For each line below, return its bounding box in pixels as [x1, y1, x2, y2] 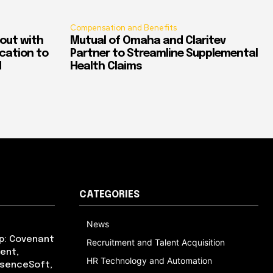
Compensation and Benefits [70, 22, 177, 33]
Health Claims [70, 60, 142, 72]
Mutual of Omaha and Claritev [70, 35, 225, 46]
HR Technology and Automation [87, 255, 212, 266]
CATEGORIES [79, 189, 140, 200]
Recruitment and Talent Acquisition [87, 236, 225, 247]
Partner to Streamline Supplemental [70, 48, 258, 59]
